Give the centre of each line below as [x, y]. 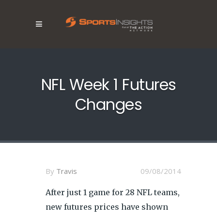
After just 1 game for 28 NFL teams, [113, 192]
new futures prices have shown [107, 207]
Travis [67, 171]
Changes [108, 104]
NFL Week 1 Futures [108, 85]
